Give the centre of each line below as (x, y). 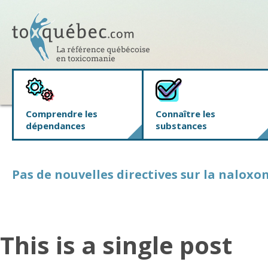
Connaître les (186, 113)
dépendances (56, 125)
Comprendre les (62, 113)
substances (182, 125)
